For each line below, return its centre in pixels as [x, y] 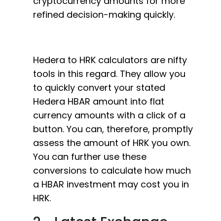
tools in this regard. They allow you [109, 74]
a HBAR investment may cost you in [111, 184]
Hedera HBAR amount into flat [99, 101]
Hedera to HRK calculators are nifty [110, 60]
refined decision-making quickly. [104, 15]
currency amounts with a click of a [109, 115]
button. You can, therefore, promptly [113, 129]
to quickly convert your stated [99, 88]
